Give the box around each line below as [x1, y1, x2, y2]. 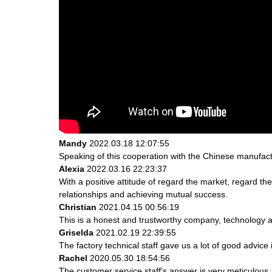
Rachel [59, 253, 87, 263]
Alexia [59, 163, 84, 174]
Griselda [59, 227, 93, 237]
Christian [59, 202, 97, 212]
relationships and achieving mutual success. [59, 189, 228, 199]
